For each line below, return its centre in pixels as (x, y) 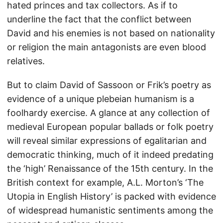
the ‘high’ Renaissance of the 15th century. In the (110, 168)
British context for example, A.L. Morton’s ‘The (105, 182)
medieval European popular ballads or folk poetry (110, 127)
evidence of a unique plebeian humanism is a (101, 99)
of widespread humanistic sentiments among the (110, 210)
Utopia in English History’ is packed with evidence (111, 196)
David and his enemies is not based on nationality (111, 33)
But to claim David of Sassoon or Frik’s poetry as (109, 85)
